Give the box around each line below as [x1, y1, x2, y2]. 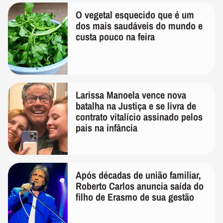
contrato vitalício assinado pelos [76, 110, 203, 123]
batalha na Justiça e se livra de [76, 99, 196, 112]
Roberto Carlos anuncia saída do [76, 179, 204, 193]
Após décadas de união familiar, [76, 168, 201, 182]
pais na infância [76, 120, 137, 134]
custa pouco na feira [76, 29, 155, 43]
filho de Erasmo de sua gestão [76, 190, 194, 204]
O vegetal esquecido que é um [76, 7, 194, 21]
